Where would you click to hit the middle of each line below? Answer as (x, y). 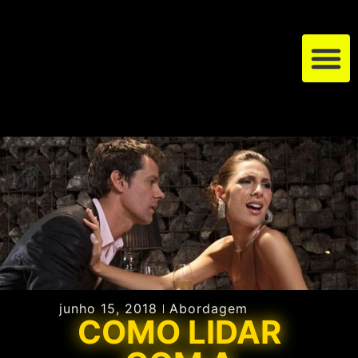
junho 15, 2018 (108, 309)
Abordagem (209, 309)
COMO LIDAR (179, 332)
